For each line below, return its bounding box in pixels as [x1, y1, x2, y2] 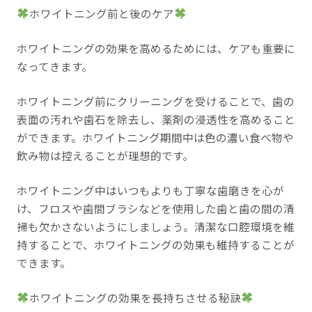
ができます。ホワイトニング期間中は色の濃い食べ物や [16, 129, 294, 145]
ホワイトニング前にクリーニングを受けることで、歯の [16, 93, 295, 109]
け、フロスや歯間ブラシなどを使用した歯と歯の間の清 [16, 200, 295, 216]
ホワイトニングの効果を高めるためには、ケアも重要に [16, 40, 295, 56]
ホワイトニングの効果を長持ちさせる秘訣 [29, 289, 241, 305]
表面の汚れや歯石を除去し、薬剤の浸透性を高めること [16, 111, 295, 127]
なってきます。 [16, 58, 104, 74]
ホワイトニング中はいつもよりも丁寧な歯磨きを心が [16, 182, 284, 198]
